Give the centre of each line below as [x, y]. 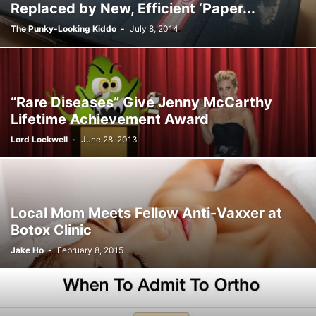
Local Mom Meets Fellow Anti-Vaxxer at [146, 213]
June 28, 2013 [109, 139]
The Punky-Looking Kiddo [63, 29]
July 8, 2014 [154, 29]
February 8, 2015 [90, 250]
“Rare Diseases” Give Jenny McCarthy [141, 102]
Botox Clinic [51, 230]
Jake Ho [27, 250]
